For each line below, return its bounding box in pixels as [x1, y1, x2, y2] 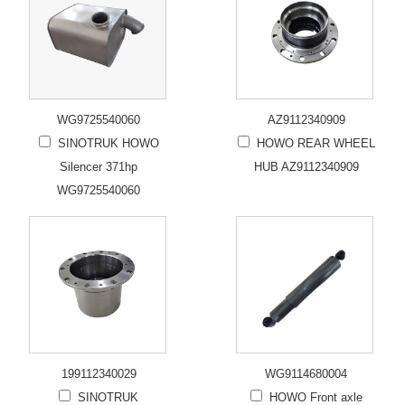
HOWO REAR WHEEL [256, 137, 375, 150]
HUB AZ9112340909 [253, 160, 359, 174]
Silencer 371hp [60, 160, 138, 174]
